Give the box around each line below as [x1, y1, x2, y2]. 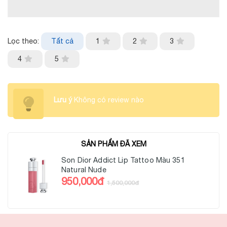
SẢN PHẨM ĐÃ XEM [81, 140, 146, 148]
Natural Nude [61, 166, 106, 174]
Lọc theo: [8, 37, 39, 46]
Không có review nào [72, 96, 144, 104]
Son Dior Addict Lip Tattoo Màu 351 [61, 156, 185, 165]
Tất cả [51, 37, 73, 46]
